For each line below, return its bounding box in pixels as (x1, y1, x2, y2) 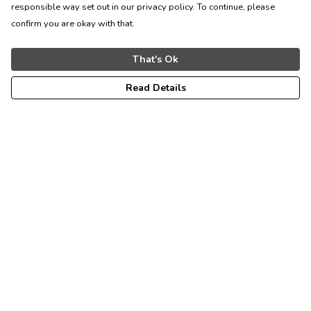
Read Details (125, 81, 186, 94)
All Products (11, 272, 72, 287)
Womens (11, 205, 56, 221)
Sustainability (11, 294, 75, 310)
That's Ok (133, 53, 178, 66)
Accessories (11, 250, 70, 265)
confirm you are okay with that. (11, 17, 135, 30)
